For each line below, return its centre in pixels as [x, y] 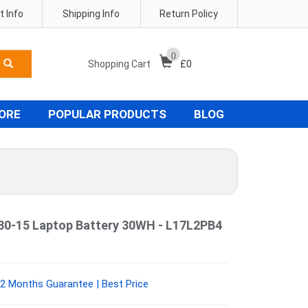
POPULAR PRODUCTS [107, 114]
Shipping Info [91, 14]
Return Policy [189, 14]
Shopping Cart [120, 64]
